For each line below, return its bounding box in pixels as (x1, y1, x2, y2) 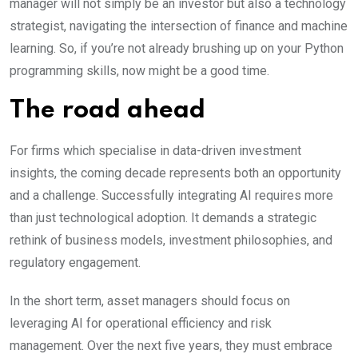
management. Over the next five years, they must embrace (10, 337, 332, 353)
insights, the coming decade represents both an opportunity (10, 165, 341, 181)
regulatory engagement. (10, 254, 141, 270)
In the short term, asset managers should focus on (10, 292, 290, 308)
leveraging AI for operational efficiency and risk (10, 315, 272, 331)
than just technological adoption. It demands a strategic (10, 209, 316, 225)
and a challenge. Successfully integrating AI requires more (10, 187, 333, 203)
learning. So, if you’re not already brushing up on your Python (10, 40, 344, 56)
